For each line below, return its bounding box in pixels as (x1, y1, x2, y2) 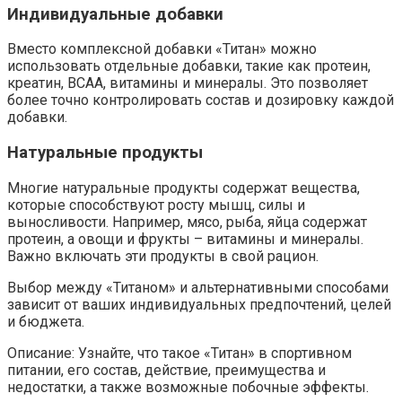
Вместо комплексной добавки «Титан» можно (7, 40, 317, 58)
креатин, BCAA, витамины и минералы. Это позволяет (7, 74, 368, 92)
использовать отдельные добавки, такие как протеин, (7, 57, 371, 75)
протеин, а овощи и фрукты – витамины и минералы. (7, 230, 363, 248)
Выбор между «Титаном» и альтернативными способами (7, 278, 389, 296)
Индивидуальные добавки (7, 4, 223, 24)
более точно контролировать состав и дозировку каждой (7, 92, 394, 109)
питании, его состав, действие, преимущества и (7, 361, 326, 379)
